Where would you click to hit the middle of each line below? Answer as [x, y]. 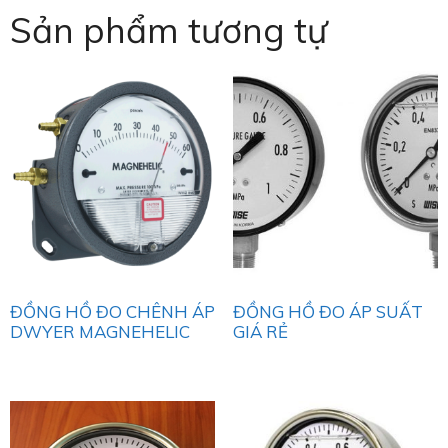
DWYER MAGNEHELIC [100, 331]
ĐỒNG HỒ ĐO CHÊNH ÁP [112, 311]
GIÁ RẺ [260, 331]
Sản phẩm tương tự [169, 30]
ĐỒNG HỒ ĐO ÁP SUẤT [327, 311]
